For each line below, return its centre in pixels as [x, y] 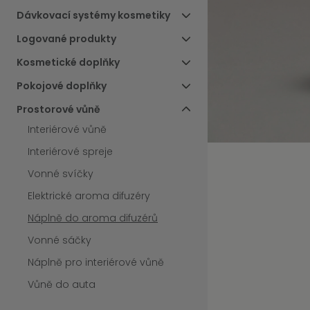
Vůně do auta [62, 285]
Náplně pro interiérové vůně [96, 263]
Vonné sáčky [60, 240]
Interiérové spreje [70, 152]
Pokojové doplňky [62, 86]
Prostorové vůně [58, 110]
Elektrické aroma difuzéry [89, 196]
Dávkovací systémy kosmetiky [93, 16]
